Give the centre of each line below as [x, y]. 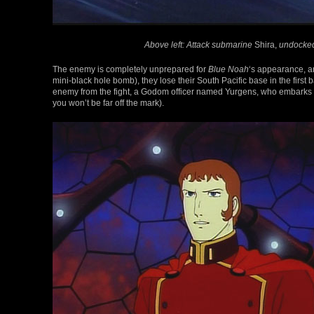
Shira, [265, 45]
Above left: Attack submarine [198, 45]
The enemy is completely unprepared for [130, 69]
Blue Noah [228, 69]
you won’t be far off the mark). [108, 103]
